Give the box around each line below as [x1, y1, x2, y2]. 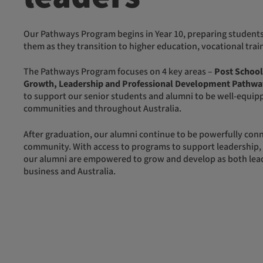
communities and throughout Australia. [23, 103, 181, 116]
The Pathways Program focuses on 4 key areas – [29, 66, 214, 79]
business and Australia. [23, 165, 116, 178]
